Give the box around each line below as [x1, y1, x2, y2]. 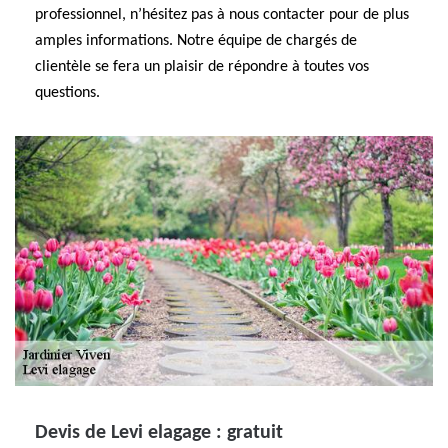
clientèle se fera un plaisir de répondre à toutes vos [35, 59, 369, 75]
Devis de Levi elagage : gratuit [35, 423, 283, 443]
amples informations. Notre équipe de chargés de [35, 33, 357, 49]
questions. [35, 85, 100, 101]
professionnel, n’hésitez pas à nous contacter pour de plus [35, 7, 409, 23]
